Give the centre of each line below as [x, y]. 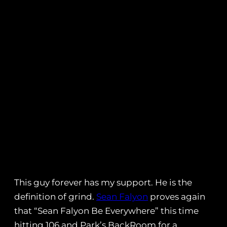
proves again [177, 197]
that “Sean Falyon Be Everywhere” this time [106, 211]
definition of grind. [55, 197]
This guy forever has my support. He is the [103, 183]
